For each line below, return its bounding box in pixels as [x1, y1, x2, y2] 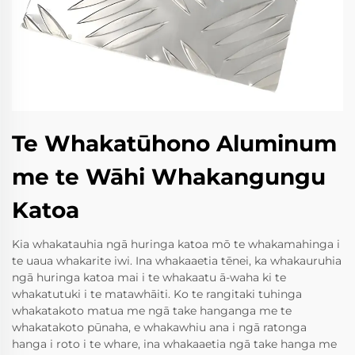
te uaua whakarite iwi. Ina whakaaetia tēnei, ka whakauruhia [12, 253, 342, 268]
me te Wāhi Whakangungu [12, 162, 326, 190]
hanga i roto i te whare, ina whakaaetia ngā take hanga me [12, 336, 337, 351]
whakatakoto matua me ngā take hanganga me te [12, 303, 292, 318]
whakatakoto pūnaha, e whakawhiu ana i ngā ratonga [12, 319, 307, 334]
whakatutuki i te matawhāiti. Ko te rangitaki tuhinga [12, 286, 302, 301]
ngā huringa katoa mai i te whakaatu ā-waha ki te [12, 269, 286, 284]
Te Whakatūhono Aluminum [12, 129, 337, 157]
